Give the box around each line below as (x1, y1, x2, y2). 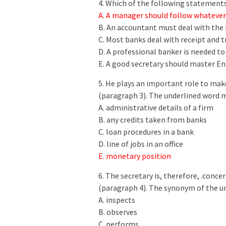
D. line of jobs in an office (98, 139, 183, 149)
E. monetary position (98, 151, 173, 161)
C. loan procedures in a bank (98, 127, 194, 137)
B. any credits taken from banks (98, 115, 207, 125)
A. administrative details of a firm (98, 102, 213, 113)
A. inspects (98, 195, 135, 205)
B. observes (98, 207, 137, 217)
